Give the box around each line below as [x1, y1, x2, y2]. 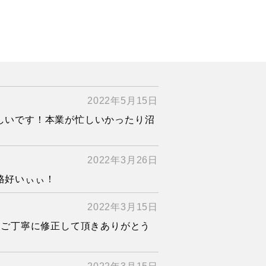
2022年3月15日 [87, 201, 158, 212]
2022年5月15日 [87, 95, 158, 106]
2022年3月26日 [87, 154, 158, 165]
